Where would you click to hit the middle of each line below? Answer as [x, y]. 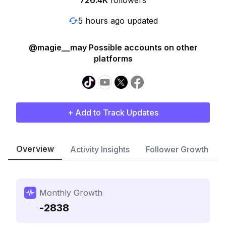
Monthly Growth [71, 193]
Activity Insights [100, 149]
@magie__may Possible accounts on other [113, 47]
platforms [113, 59]
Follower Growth [177, 149]
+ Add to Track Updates [113, 112]
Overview [35, 149]
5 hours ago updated [118, 20]
